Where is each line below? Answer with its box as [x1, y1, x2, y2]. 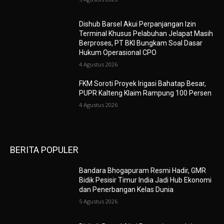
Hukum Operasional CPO [79, 48, 157, 57]
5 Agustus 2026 [79, 197, 118, 205]
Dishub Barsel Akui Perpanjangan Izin [79, 20, 196, 28]
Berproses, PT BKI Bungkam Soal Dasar [79, 39, 203, 47]
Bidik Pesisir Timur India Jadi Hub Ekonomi [79, 176, 212, 184]
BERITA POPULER [10, 144, 78, 155]
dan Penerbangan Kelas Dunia [79, 185, 174, 194]
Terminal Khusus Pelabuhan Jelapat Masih [79, 29, 213, 38]
